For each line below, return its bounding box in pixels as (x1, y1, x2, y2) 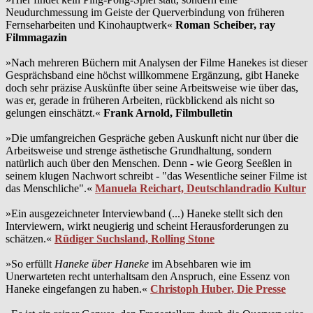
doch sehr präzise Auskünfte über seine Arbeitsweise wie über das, (6, 82, 298, 94)
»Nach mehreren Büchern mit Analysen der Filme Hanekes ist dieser (6, 57, 307, 69)
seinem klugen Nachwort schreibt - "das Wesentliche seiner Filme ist (6, 170, 307, 182)
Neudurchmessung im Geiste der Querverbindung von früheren (6, 6, 284, 19)
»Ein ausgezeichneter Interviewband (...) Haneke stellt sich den (6, 208, 283, 220)
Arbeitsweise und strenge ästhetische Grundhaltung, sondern (6, 145, 272, 157)
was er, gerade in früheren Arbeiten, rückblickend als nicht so (6, 94, 275, 107)
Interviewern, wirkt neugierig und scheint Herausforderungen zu (6, 220, 289, 233)
